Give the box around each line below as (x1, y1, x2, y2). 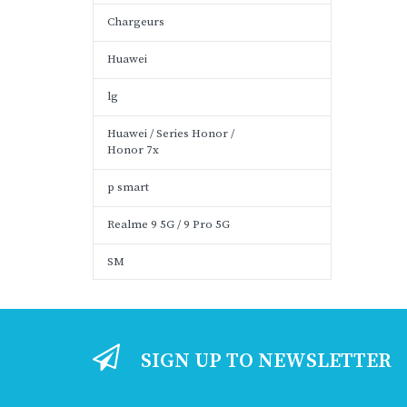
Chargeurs (107, 15, 164, 29)
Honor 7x (107, 143, 159, 157)
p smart (107, 180, 149, 194)
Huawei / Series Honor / (107, 126, 234, 141)
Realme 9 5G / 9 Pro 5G (107, 217, 230, 232)
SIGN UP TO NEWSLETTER (141, 349, 392, 373)
